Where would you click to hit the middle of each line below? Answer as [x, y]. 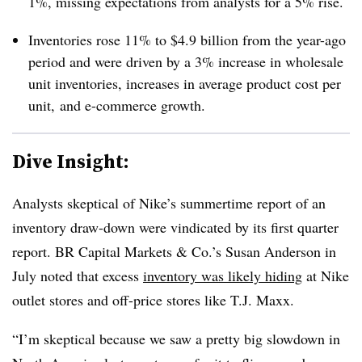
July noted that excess [78, 276]
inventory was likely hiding [223, 276]
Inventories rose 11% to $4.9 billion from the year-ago [187, 40]
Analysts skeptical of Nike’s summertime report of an [169, 203]
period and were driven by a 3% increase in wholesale [186, 61]
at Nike [326, 276]
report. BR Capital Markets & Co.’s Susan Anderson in [174, 251]
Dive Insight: [71, 161]
